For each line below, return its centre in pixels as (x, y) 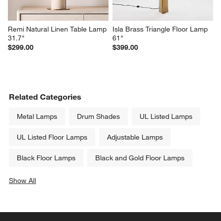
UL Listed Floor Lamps (52, 137)
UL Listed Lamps (166, 117)
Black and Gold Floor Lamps (140, 158)
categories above (50, 191)
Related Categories (45, 97)
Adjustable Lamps (135, 137)
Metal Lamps (37, 117)
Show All (23, 181)
